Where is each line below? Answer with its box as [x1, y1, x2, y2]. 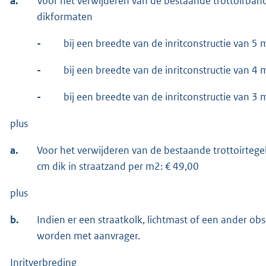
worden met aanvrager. [37, 229, 140, 242]
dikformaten [37, 9, 93, 23]
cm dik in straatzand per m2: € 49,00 [37, 159, 199, 173]
